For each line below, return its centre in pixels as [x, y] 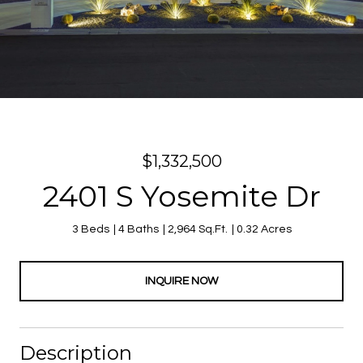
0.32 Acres [264, 229]
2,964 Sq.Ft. [197, 229]
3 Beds [90, 229]
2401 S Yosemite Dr [181, 196]
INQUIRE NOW [181, 281]
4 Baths [138, 229]
